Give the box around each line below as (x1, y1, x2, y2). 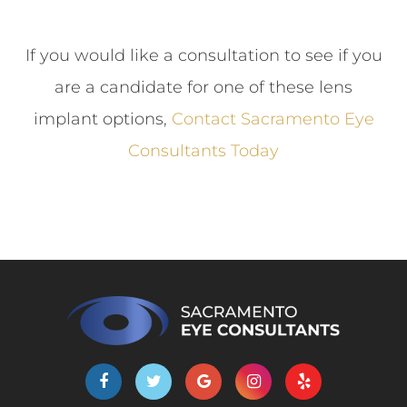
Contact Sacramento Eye (171, 108, 374, 129)
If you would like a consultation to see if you (25, 45, 382, 65)
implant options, (33, 108, 172, 129)
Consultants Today (128, 140, 279, 161)
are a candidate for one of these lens (55, 76, 352, 97)
